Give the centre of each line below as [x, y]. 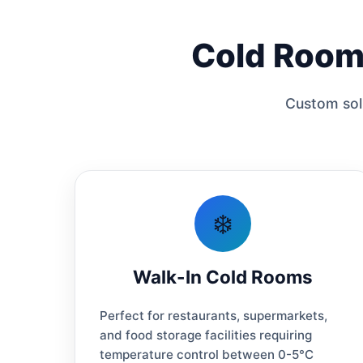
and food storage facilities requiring [206, 335]
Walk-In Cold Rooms [223, 276]
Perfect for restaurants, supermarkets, [214, 315]
